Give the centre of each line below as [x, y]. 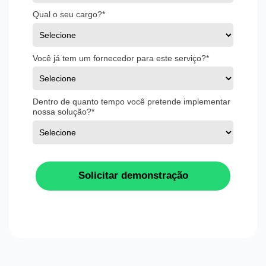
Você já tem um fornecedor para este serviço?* [121, 58]
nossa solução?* [64, 112]
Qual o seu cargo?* [69, 15]
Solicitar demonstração [133, 176]
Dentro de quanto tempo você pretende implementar [132, 102]
